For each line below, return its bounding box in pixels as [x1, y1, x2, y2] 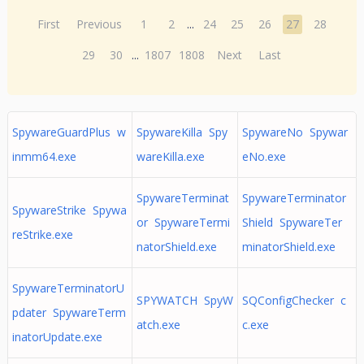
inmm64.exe [11, 149, 76, 164]
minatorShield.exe [241, 239, 336, 254]
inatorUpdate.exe [11, 329, 102, 344]
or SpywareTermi [136, 214, 230, 230]
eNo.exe [241, 149, 286, 164]
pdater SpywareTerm [11, 305, 126, 320]
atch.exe [136, 317, 180, 332]
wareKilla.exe [136, 149, 205, 164]
